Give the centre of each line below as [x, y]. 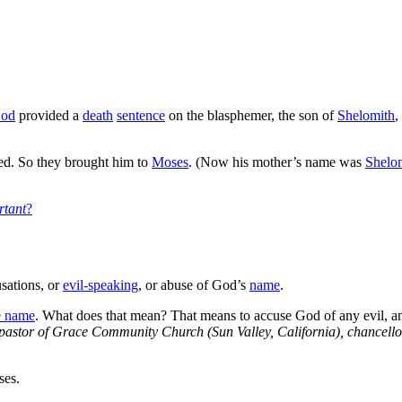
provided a [49, 115]
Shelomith [366, 115]
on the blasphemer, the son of [251, 115]
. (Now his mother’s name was [277, 162]
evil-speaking [100, 284]
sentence [141, 115]
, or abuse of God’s [194, 284]
